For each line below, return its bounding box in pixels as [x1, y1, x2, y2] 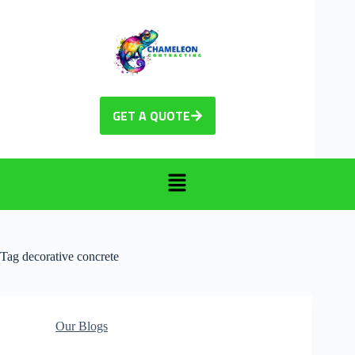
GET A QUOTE [112, 106, 190, 126]
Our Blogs [55, 319, 108, 333]
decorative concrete [19, 249, 119, 263]
